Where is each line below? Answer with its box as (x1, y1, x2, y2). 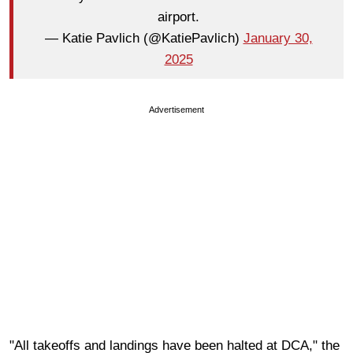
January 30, (243, 31, 313, 46)
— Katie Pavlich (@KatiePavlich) (44, 31, 243, 46)
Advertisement (149, 104, 204, 114)
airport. (158, 9, 199, 25)
